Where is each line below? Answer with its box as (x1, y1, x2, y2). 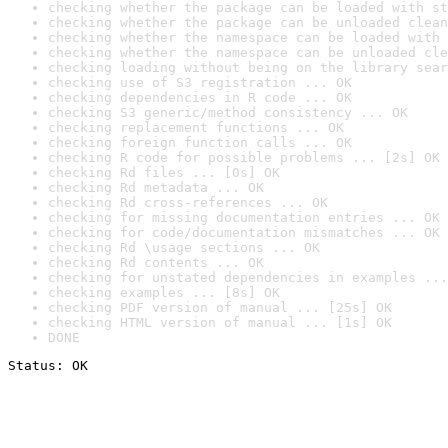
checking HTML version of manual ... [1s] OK (48, 315, 392, 330)
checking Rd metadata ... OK (48, 180, 264, 195)
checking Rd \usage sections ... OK (48, 240, 320, 255)
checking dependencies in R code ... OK (48, 90, 352, 105)
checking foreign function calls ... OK (48, 135, 352, 150)
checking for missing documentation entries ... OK (48, 210, 440, 225)
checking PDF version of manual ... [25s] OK (48, 300, 392, 315)
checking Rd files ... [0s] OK (48, 165, 280, 180)
